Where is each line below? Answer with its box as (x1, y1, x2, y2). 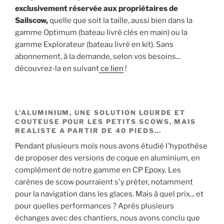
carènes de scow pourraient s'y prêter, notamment (15, 177, 193, 187)
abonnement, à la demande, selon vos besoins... (15, 51, 180, 61)
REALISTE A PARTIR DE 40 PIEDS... (15, 126, 162, 135)
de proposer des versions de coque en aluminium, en (15, 153, 200, 163)
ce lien (99, 63, 123, 73)
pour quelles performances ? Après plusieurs (15, 201, 174, 211)
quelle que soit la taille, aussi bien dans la (48, 15, 192, 25)
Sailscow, (15, 15, 48, 25)
